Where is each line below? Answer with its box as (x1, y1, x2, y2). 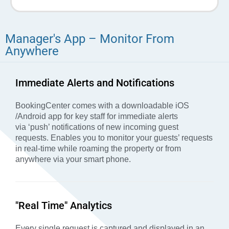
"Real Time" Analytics (15, 199, 112, 212)
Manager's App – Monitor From (5, 32, 174, 47)
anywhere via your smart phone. (15, 155, 131, 164)
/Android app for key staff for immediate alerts (15, 112, 178, 121)
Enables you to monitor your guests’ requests (51, 133, 213, 143)
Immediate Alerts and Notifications (15, 77, 174, 89)
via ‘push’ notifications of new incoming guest (15, 123, 178, 132)
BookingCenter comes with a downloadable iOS (15, 101, 189, 110)
